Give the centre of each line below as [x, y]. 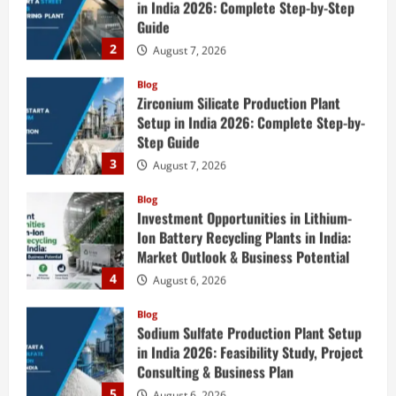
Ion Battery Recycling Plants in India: [244, 125]
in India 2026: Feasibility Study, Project [250, 240]
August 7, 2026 [188, 53]
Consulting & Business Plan [215, 259]
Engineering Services [197, 374]
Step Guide [168, 30]
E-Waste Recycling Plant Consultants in [249, 335]
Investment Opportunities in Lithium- [244, 106]
